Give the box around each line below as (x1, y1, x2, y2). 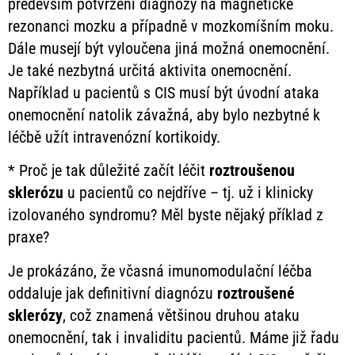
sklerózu (8, 183, 63, 203)
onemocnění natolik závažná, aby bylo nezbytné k (8, 105, 320, 124)
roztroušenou (209, 161, 295, 181)
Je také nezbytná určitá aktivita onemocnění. (8, 60, 292, 80)
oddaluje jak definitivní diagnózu (8, 283, 217, 303)
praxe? (8, 227, 49, 247)
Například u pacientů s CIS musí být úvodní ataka (8, 82, 319, 102)
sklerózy (8, 305, 63, 325)
